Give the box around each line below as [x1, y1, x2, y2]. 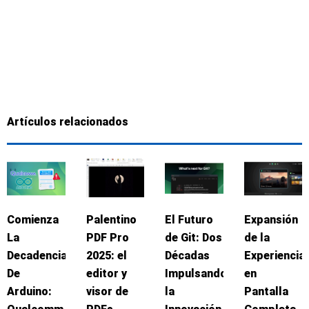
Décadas [165, 248, 210, 262]
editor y [86, 266, 127, 280]
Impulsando [165, 266, 227, 280]
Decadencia [7, 248, 67, 262]
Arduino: [7, 284, 52, 298]
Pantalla [243, 284, 288, 298]
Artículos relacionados [7, 114, 128, 128]
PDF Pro [86, 230, 129, 244]
